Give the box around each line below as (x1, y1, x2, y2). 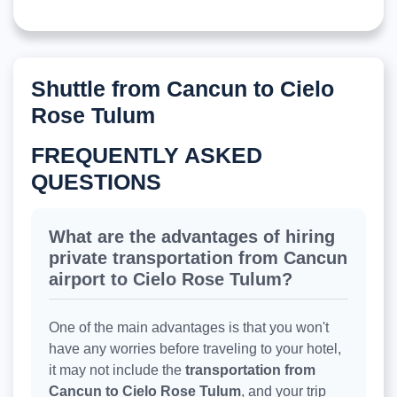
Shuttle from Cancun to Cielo (31, 76, 334, 102)
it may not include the (49, 362, 185, 378)
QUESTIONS (31, 169, 161, 195)
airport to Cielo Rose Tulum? (49, 269, 292, 290)
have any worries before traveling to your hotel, (49, 341, 341, 357)
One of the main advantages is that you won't (49, 320, 329, 336)
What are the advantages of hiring (49, 227, 335, 247)
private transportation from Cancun (49, 248, 347, 269)
